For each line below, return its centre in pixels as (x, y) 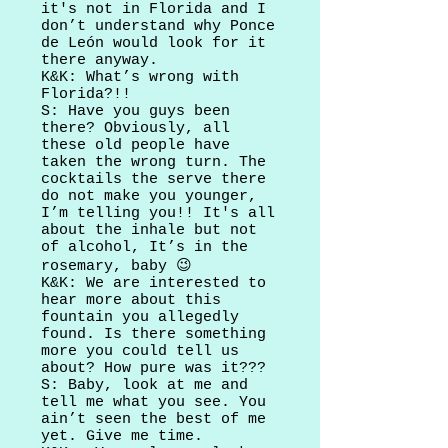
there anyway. (99, 60)
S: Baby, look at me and (144, 385)
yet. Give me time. (126, 436)
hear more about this (131, 300)
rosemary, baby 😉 (121, 266)
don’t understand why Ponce (158, 26)
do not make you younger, (149, 196)
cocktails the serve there (153, 179)
